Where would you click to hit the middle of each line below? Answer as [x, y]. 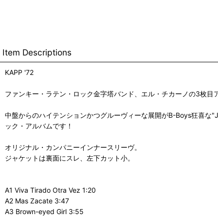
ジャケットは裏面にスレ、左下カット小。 [70, 158]
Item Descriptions [37, 53]
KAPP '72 [19, 73]
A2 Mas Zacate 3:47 [37, 201]
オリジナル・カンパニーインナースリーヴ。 [73, 147]
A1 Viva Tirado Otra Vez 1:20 [50, 190]
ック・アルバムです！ [39, 126]
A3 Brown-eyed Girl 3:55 [44, 212]
